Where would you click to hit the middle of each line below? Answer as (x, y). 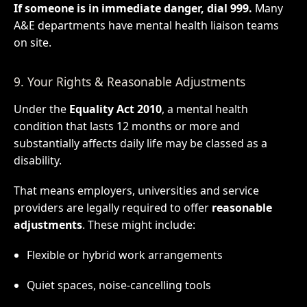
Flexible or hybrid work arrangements (124, 255)
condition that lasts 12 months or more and (126, 126)
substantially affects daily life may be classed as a (140, 144)
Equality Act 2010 (115, 109)
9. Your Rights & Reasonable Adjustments (129, 81)
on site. (32, 43)
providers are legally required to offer (112, 208)
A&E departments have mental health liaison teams (146, 26)
